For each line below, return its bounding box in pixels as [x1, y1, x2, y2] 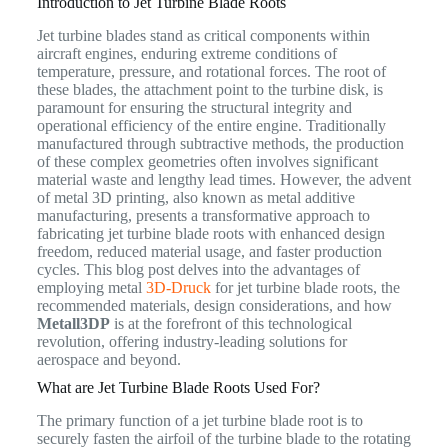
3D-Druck [141, 278, 211, 296]
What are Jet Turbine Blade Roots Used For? [36, 378, 320, 396]
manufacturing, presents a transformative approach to [36, 206, 370, 224]
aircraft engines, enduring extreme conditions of [36, 44, 337, 62]
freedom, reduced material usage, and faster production [36, 242, 382, 260]
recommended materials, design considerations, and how [36, 296, 392, 314]
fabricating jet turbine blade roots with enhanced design [36, 224, 385, 242]
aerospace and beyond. [36, 350, 189, 368]
